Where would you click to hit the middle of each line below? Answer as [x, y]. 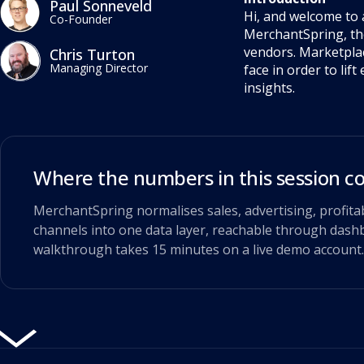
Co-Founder [81, 19]
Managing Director [99, 68]
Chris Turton [92, 55]
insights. [269, 88]
